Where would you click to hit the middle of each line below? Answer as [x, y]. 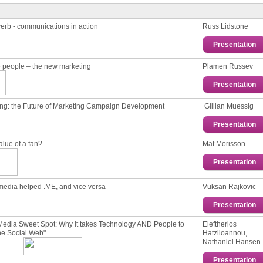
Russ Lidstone [225, 26]
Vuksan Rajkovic [229, 186]
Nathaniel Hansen [232, 242]
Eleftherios [220, 224]
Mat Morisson [224, 144]
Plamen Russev [228, 66]
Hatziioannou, [225, 233]
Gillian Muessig [229, 106]
